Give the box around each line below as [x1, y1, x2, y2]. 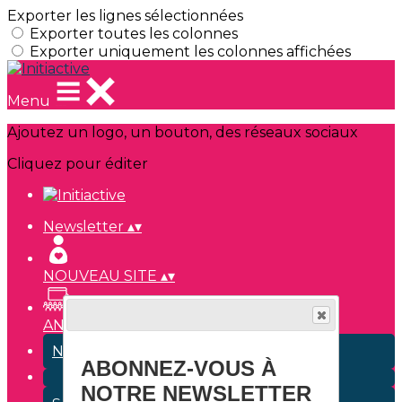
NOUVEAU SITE [43, 267, 161, 284]
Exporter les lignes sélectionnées [7, 7, 243, 24]
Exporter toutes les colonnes [30, 25, 238, 42]
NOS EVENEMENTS [52, 343, 194, 360]
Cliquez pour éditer [7, 155, 148, 172]
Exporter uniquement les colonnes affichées [30, 43, 351, 60]
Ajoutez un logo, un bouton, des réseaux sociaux [7, 124, 358, 141]
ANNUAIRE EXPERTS [43, 317, 200, 334]
